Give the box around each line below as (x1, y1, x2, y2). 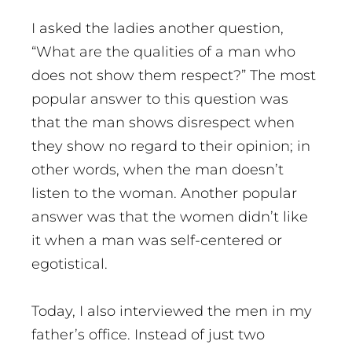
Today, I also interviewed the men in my (31, 302, 312, 321)
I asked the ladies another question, (31, 20, 284, 38)
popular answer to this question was (31, 90, 288, 108)
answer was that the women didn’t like (31, 208, 308, 226)
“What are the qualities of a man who (31, 43, 295, 61)
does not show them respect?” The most (31, 67, 316, 85)
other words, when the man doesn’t (31, 161, 284, 179)
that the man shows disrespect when (31, 114, 295, 132)
